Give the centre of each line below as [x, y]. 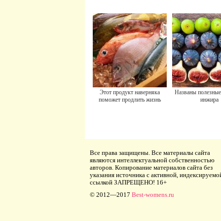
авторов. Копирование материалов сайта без [151, 167]
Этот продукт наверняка [130, 92]
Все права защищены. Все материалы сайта [150, 153]
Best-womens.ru [153, 195]
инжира [209, 100]
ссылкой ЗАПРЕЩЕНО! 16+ [128, 182]
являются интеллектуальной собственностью [152, 160]
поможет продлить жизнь [130, 100]
